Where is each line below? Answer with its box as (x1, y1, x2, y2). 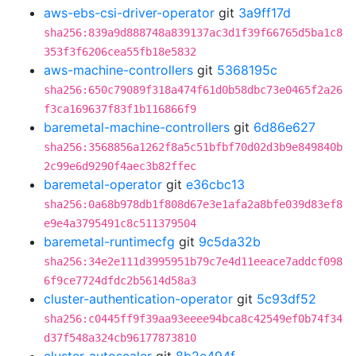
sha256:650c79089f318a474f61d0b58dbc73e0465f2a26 (44, 83, 342, 96)
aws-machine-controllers (44, 62, 193, 78)
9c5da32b (199, 234, 261, 250)
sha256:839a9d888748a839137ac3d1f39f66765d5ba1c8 (44, 26, 342, 39)
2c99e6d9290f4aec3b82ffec (44, 160, 196, 172)
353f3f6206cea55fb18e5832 (44, 45, 196, 58)
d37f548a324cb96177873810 (44, 331, 196, 344)
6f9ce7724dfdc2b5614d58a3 (44, 274, 196, 287)
